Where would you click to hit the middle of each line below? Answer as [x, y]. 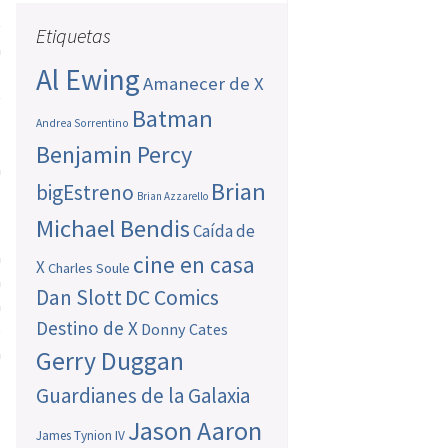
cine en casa [194, 265]
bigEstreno [85, 193]
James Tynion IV [81, 436]
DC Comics [172, 298]
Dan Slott [79, 298]
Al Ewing [88, 80]
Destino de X [87, 328]
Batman [173, 119]
